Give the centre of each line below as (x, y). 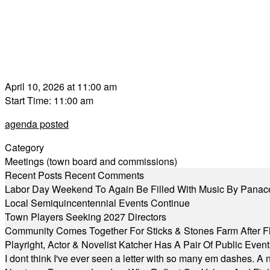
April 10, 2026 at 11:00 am (61, 86)
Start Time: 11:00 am (49, 100)
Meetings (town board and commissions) (91, 161)
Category (24, 147)
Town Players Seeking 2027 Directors (86, 217)
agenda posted (37, 124)
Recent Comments (104, 175)
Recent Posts (33, 175)
